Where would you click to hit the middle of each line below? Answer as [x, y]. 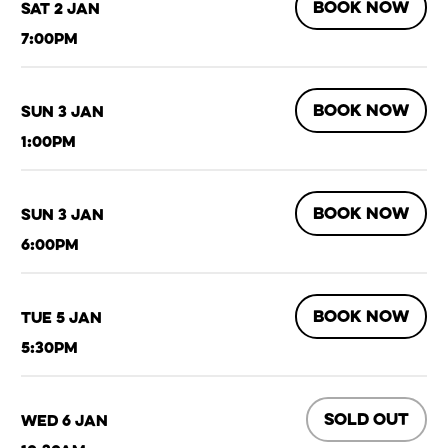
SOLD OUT [366, 419]
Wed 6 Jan [65, 419]
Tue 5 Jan [62, 316]
